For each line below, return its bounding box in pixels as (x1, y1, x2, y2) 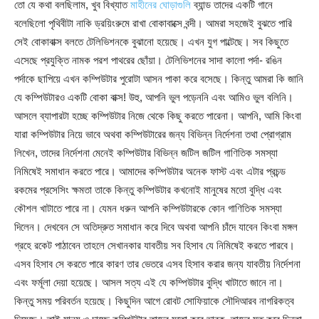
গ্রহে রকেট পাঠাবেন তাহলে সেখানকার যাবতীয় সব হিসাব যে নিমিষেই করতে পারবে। (14, 239, 295, 251)
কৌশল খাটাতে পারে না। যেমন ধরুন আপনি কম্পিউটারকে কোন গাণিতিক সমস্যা (14, 202, 282, 214)
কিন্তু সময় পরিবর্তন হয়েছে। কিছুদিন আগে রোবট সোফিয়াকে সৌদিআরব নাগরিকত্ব (14, 295, 294, 307)
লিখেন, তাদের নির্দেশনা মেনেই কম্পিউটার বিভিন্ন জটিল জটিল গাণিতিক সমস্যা (14, 147, 278, 159)
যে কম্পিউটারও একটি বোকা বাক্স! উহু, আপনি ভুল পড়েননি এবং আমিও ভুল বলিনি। (14, 91, 293, 103)
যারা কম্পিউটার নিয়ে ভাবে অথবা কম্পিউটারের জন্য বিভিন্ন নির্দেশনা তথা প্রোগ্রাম (14, 128, 291, 140)
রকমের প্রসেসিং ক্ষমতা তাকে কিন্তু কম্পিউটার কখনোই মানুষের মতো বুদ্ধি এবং (14, 184, 282, 196)
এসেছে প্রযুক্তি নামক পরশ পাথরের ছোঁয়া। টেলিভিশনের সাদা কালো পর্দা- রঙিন (14, 54, 282, 66)
